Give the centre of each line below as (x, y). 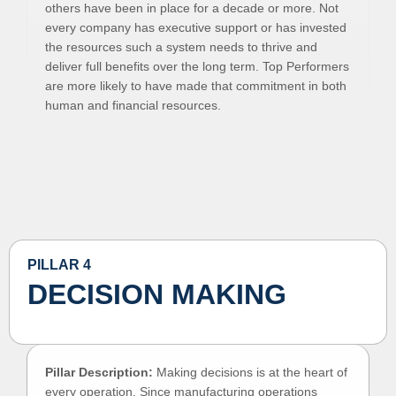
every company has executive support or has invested (196, 27)
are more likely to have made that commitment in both (196, 86)
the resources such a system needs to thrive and (181, 47)
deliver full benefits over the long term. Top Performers (197, 66)
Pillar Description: (99, 372)
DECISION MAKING (157, 294)
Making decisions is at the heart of (250, 372)
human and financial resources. (133, 105)
